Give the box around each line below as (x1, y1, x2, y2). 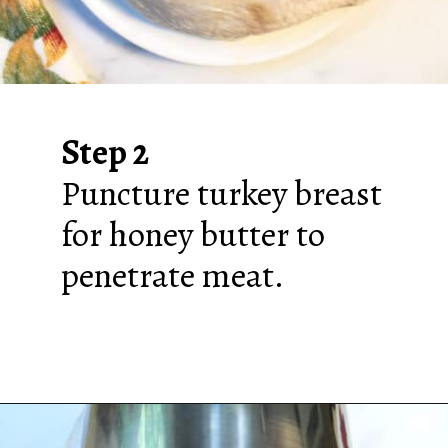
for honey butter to (60, 211, 325, 259)
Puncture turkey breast (60, 170, 382, 218)
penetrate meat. (60, 252, 284, 300)
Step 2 (60, 129, 149, 177)
